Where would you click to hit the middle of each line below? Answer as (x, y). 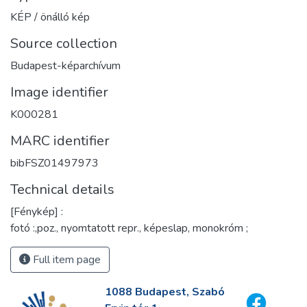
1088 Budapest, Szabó (164, 292)
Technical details (62, 189)
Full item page (65, 259)
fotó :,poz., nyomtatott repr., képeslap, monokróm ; (129, 228)
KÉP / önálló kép (50, 17)
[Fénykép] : (37, 211)
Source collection (64, 43)
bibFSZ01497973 (54, 163)
